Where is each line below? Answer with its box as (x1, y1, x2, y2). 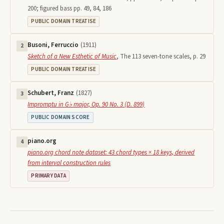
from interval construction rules (27, 158, 111, 168)
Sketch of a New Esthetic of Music (27, 52, 117, 61)
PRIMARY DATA (31, 172, 66, 180)
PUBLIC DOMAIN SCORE (31, 113, 90, 121)
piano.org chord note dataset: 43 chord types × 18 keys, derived (27, 148, 195, 157)
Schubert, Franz (27, 88, 74, 98)
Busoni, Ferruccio (27, 40, 79, 50)
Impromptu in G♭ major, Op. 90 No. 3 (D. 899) (27, 100, 145, 109)
